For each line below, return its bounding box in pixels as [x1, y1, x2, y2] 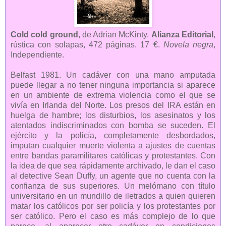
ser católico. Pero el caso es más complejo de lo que [11, 212, 215, 221]
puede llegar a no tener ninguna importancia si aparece [11, 81, 215, 90]
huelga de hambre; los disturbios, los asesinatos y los [11, 111, 215, 120]
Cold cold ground [11, 30, 78, 39]
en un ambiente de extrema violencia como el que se [11, 91, 215, 100]
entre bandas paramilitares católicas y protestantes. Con [11, 151, 215, 160]
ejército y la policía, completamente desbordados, [11, 131, 215, 140]
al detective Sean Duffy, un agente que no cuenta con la [11, 172, 215, 181]
